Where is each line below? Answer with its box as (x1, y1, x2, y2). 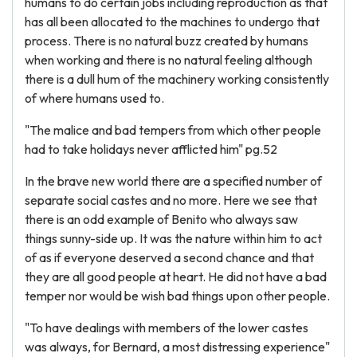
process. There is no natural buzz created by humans (25, 33, 308, 49)
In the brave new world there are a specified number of (25, 173, 322, 189)
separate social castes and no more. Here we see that (25, 192, 317, 208)
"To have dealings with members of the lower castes (25, 320, 308, 335)
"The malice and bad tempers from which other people (25, 122, 321, 138)
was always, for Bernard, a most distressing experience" (25, 339, 330, 355)
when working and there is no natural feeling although (25, 52, 312, 68)
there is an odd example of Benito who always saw (25, 211, 298, 227)
